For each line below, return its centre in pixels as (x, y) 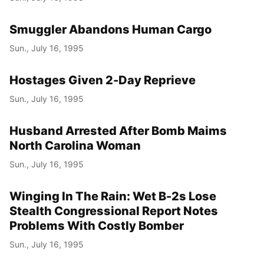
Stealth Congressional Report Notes (114, 211)
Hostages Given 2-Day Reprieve (103, 80)
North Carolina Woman (75, 145)
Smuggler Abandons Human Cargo (110, 29)
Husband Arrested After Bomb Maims (118, 131)
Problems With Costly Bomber (97, 225)
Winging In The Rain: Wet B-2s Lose (113, 196)
